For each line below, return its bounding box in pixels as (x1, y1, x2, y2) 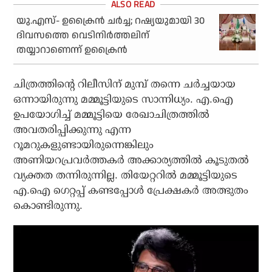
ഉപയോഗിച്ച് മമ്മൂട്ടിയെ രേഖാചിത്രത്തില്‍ (13, 109, 210, 121)
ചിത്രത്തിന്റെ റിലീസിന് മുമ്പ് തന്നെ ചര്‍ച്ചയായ (13, 78, 236, 90)
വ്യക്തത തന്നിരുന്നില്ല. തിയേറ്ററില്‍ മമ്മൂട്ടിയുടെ (13, 169, 238, 182)
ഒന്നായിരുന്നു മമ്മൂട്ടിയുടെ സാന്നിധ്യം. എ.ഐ (13, 93, 234, 106)
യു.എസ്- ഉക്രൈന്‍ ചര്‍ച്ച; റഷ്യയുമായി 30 (16, 14, 205, 29)
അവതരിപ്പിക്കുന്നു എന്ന (13, 124, 132, 136)
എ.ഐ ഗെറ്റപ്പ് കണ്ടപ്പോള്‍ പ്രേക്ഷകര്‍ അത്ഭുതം (13, 185, 249, 197)
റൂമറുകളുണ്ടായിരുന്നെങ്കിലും (13, 139, 154, 151)
